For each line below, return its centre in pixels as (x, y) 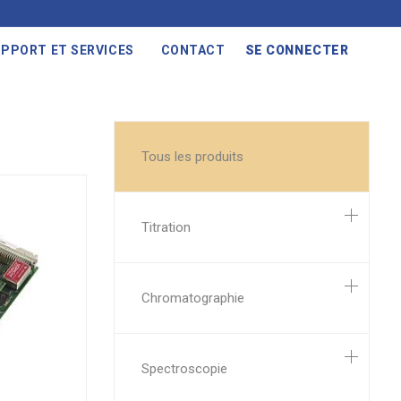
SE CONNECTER (297, 50)
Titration (166, 227)
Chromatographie (193, 298)
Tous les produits (192, 157)
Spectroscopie (184, 369)
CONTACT (193, 50)
